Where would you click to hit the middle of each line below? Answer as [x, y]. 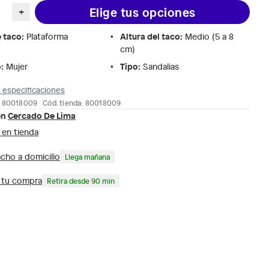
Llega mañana [87, 156]
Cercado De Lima [42, 115]
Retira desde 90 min [81, 180]
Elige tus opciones [142, 12]
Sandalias [161, 66]
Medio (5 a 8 [209, 36]
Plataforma [47, 36]
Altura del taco [150, 36]
